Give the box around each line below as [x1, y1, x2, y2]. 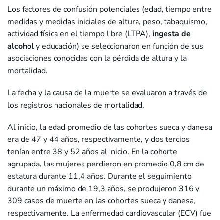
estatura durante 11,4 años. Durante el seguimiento [7, 170, 192, 182]
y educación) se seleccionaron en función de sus [34, 40, 203, 52]
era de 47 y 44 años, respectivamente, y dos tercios [7, 134, 190, 145]
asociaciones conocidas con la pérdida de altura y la [7, 53, 187, 64]
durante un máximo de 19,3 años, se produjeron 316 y [7, 183, 199, 194]
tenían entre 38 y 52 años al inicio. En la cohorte [7, 146, 177, 157]
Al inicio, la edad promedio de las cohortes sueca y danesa [7, 121, 212, 133]
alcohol [7, 40, 34, 52]
